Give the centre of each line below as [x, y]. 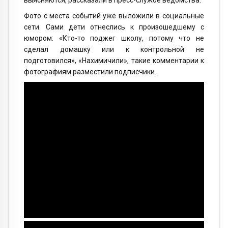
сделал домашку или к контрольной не [114, 49]
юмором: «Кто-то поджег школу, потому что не [114, 38]
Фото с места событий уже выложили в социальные [114, 16]
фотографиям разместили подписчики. [90, 72]
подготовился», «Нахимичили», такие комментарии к [114, 60]
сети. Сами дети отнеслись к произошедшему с [114, 27]
